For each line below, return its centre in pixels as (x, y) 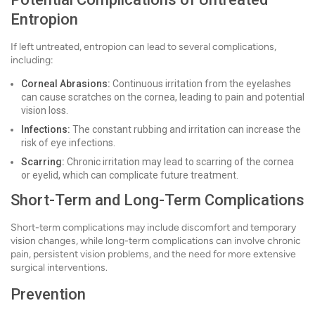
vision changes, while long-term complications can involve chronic (156, 241)
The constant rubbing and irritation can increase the (186, 130)
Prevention (48, 295)
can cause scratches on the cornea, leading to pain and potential (163, 97)
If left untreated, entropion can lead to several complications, (143, 47)
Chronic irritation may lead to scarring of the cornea (179, 162)
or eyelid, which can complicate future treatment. (130, 175)
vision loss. (45, 111)
